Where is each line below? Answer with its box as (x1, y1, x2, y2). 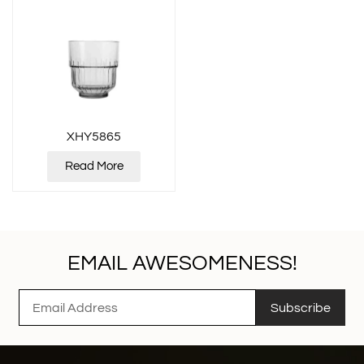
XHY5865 (67, 130, 121, 144)
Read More (64, 160, 123, 173)
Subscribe (271, 301, 331, 314)
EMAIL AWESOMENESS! (67, 253, 297, 275)
